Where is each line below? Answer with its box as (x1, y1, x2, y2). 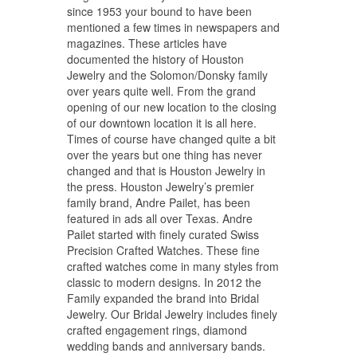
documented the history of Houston (67, 51, 244, 67)
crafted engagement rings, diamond (67, 322, 247, 338)
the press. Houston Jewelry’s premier (67, 178, 254, 194)
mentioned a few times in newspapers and (67, 19, 280, 35)
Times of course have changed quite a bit (67, 131, 276, 147)
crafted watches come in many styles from (67, 258, 279, 274)
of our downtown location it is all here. (67, 115, 257, 131)
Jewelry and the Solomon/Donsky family (67, 67, 268, 83)
